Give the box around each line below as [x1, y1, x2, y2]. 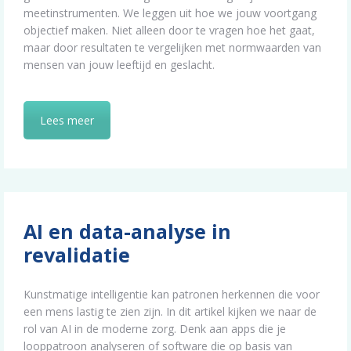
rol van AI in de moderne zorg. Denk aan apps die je [24, 320, 286, 336]
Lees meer [40, 113, 94, 128]
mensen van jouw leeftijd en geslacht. [24, 57, 215, 73]
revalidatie [24, 241, 130, 268]
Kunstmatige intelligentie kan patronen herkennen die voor [24, 286, 320, 302]
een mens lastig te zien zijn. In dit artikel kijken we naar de [24, 303, 317, 319]
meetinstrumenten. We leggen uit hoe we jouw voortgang [24, 5, 317, 21]
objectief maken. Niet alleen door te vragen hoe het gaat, [24, 23, 315, 38]
